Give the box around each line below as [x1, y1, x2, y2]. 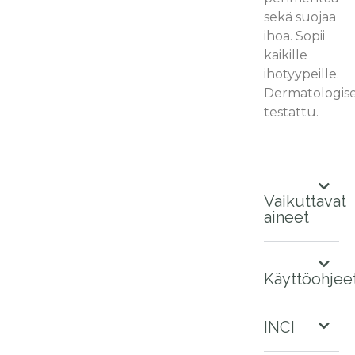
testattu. [264, 105, 319, 120]
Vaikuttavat [264, 192, 347, 212]
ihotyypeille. [264, 67, 340, 82]
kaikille [264, 48, 308, 63]
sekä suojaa [264, 10, 337, 25]
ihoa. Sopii [264, 29, 326, 44]
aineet [264, 208, 310, 227]
